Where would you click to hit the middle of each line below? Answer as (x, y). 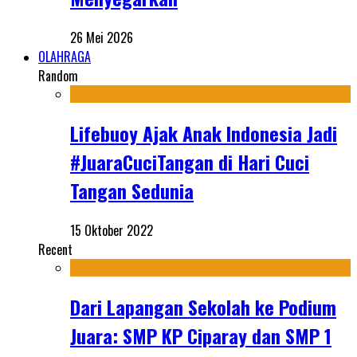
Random (58, 75)
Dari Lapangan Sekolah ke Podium (203, 306)
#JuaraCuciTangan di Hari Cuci (190, 161)
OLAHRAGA (65, 56)
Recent (55, 249)
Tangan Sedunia (132, 190)
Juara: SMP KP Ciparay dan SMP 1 (201, 335)
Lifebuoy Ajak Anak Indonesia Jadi (204, 133)
